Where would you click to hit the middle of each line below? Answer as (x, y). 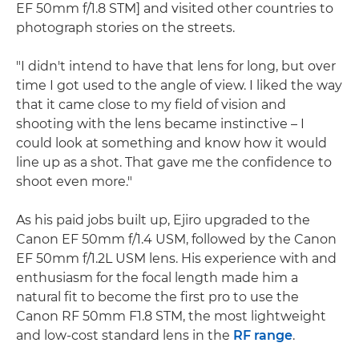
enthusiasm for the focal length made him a (157, 277)
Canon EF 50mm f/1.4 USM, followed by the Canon (176, 239)
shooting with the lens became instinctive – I (160, 123)
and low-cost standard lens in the (125, 335)
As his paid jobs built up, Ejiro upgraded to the (163, 220)
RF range (263, 335)
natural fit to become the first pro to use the (157, 296)
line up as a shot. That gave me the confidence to (174, 162)
